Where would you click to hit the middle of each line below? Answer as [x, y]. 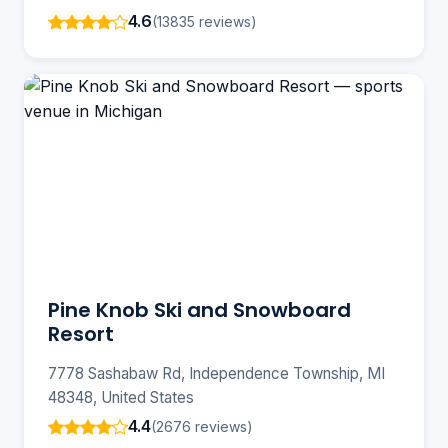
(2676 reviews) [202, 426]
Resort [81, 334]
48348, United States [121, 398]
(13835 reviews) [204, 21]
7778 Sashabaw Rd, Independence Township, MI [216, 374]
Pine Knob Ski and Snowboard [199, 310]
